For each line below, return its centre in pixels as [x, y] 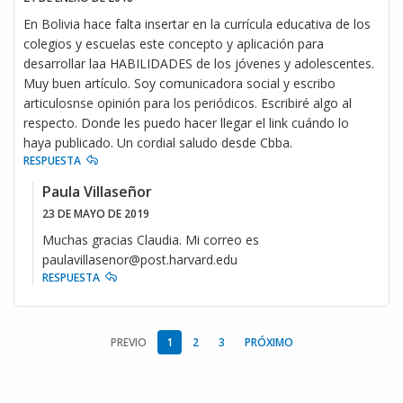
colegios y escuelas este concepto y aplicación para [174, 43]
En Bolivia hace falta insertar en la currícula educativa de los [197, 23]
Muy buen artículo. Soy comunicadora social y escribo [179, 83]
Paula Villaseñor [97, 191]
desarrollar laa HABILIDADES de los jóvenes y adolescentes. [199, 63]
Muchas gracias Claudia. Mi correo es [151, 239]
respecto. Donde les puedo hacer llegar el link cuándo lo [186, 122]
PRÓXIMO [269, 342]
